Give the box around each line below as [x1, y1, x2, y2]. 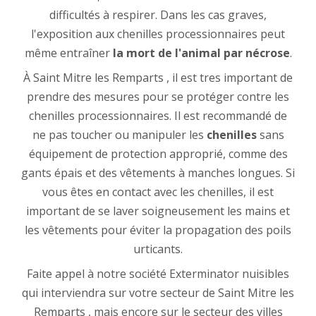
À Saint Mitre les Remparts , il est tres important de [23, 70, 293, 86]
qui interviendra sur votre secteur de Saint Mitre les [22, 285, 294, 301]
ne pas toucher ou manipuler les [32, 127, 207, 143]
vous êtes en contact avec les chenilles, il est [42, 184, 274, 200]
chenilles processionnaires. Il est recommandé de [29, 108, 287, 124]
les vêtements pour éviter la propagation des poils [25, 222, 291, 238]
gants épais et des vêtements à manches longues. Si [21, 165, 295, 181]
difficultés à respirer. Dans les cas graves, [49, 7, 267, 23]
